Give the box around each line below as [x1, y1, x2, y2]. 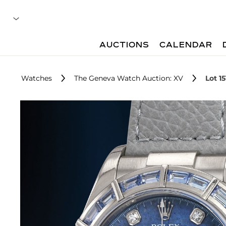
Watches [21, 74, 52, 83]
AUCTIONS [99, 41, 150, 49]
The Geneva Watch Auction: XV [74, 74, 183, 83]
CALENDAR [159, 41, 213, 49]
